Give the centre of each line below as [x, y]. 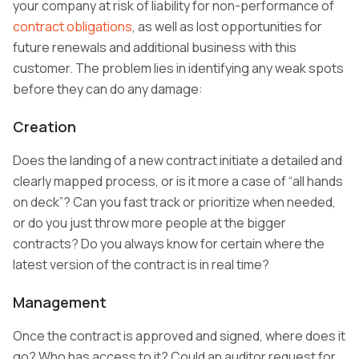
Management [60, 303]
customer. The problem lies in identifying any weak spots [178, 69]
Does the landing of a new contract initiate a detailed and [177, 161]
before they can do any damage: [108, 89]
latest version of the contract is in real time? [141, 265]
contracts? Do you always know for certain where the [169, 244]
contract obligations [73, 27]
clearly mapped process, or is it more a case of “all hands [178, 182]
